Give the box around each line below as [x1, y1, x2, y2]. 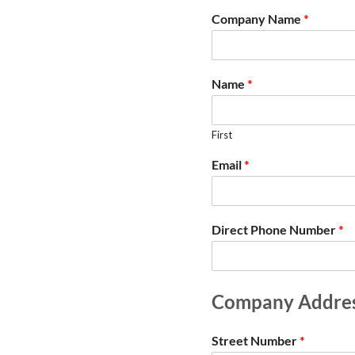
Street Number [212, 333, 300, 348]
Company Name [212, 11, 303, 26]
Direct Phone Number [212, 222, 338, 237]
